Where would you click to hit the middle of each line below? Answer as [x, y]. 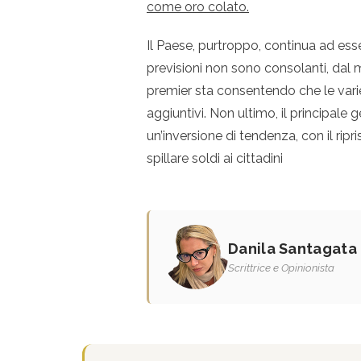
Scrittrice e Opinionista [281, 268]
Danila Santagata [293, 248]
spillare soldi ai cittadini [215, 158]
